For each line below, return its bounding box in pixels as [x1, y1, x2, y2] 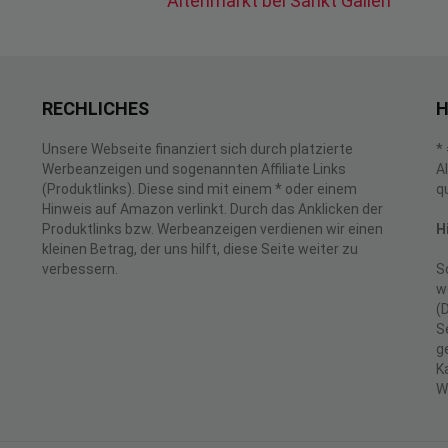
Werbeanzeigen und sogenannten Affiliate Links [42, 161, 346, 177]
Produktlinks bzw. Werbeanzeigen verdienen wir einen [42, 221, 383, 237]
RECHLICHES [42, 98, 149, 119]
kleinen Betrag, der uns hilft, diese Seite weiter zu [42, 241, 358, 257]
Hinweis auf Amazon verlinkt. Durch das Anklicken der [42, 201, 383, 217]
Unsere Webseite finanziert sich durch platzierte [42, 141, 353, 157]
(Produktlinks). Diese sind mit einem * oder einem [42, 181, 357, 197]
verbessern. [42, 261, 118, 277]
